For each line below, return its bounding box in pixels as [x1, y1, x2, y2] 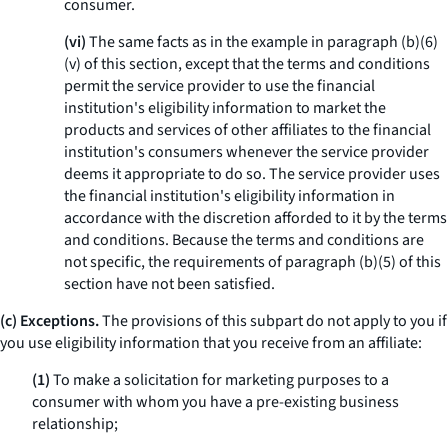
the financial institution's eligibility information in [64, 185, 395, 207]
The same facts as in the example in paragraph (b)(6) [86, 31, 438, 53]
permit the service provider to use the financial [64, 75, 375, 97]
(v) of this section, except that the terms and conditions [64, 53, 430, 75]
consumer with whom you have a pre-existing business [32, 391, 399, 413]
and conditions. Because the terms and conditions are [64, 229, 424, 251]
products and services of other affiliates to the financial [64, 119, 431, 141]
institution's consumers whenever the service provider [64, 141, 429, 163]
